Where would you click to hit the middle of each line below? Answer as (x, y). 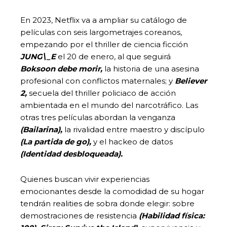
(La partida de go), (56, 141)
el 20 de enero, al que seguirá (113, 56)
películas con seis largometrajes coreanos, (101, 32)
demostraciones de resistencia (80, 215)
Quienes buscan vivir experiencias (85, 179)
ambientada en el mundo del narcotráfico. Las (109, 105)
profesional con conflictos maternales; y (98, 81)
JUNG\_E (38, 56)
